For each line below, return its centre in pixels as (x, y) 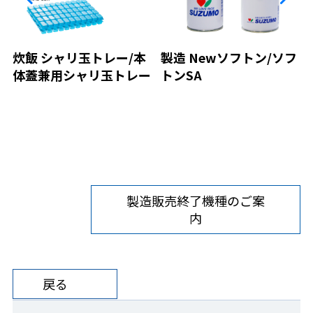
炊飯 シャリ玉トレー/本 (79, 58)
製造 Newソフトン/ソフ (229, 58)
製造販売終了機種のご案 (196, 201)
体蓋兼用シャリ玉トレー (82, 75)
